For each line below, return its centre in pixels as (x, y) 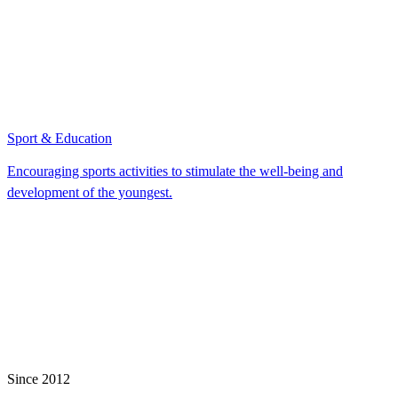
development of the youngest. (90, 192)
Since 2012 (39, 378)
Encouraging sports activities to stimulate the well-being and (175, 171)
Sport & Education (60, 138)
